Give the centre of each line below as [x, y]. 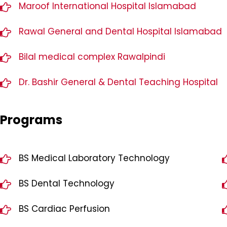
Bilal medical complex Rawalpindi [92, 57]
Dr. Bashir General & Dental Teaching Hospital [119, 82]
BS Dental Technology [67, 184]
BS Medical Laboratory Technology [94, 158]
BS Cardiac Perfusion [65, 209]
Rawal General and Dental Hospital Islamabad [121, 32]
